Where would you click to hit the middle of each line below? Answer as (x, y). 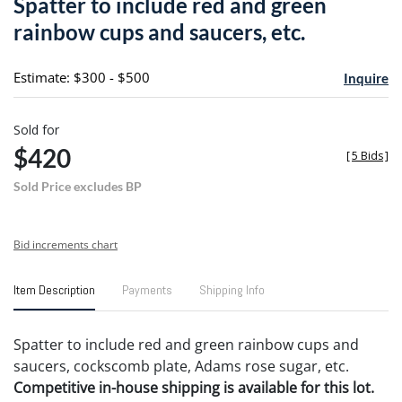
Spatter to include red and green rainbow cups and (186, 344)
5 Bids (367, 155)
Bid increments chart (66, 244)
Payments (147, 289)
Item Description (54, 289)
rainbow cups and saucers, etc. (159, 31)
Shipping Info (232, 289)
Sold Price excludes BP (78, 186)
